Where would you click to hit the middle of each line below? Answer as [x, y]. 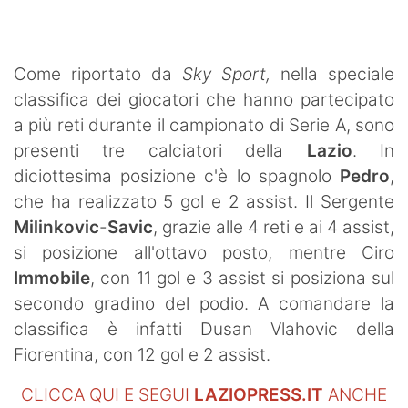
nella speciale [337, 74]
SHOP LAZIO [67, 18]
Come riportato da [98, 74]
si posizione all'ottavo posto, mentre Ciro [204, 252]
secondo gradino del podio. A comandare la [204, 303]
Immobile [52, 278]
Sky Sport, [231, 74]
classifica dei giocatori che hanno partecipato [204, 99]
